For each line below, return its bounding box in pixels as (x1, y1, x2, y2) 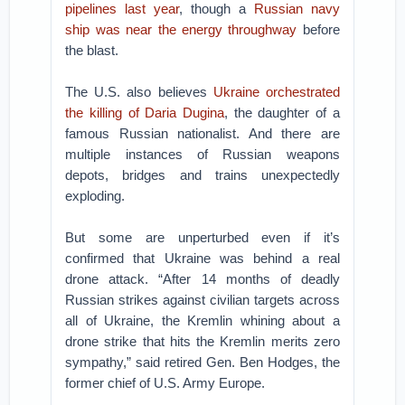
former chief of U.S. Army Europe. (65, 375, 266, 391)
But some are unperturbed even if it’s (65, 230, 340, 245)
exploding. (65, 188, 126, 203)
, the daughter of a (224, 105, 340, 120)
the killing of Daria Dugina (65, 105, 224, 120)
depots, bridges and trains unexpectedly (65, 167, 340, 183)
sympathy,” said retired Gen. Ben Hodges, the (65, 354, 340, 370)
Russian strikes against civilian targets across (65, 292, 340, 307)
